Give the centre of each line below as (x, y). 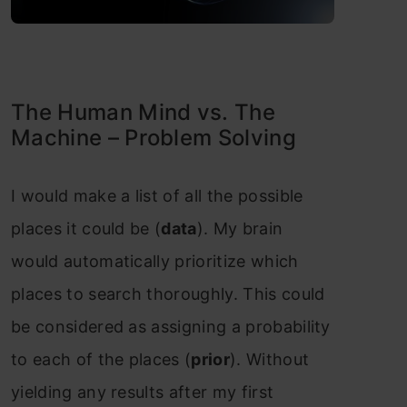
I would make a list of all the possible (157, 195)
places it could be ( (86, 228)
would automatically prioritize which (155, 261)
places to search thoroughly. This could (168, 293)
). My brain (240, 228)
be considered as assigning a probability (171, 326)
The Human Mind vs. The (144, 112)
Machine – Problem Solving (154, 137)
